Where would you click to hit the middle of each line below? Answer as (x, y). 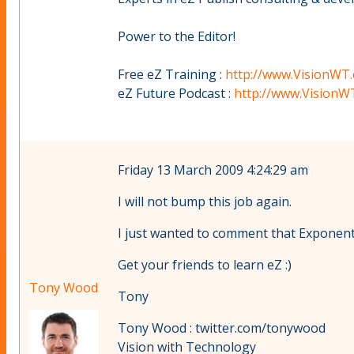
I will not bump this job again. (205, 202)
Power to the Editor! (177, 37)
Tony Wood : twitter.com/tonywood (222, 328)
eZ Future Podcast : (176, 94)
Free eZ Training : (171, 75)
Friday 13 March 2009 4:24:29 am (213, 170)
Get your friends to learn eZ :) (205, 265)
